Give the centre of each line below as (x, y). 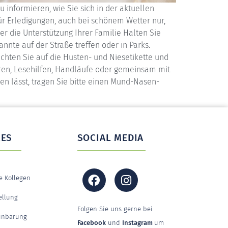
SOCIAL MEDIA (110, 138)
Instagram (138, 223)
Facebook (91, 223)
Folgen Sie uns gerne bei (115, 209)
